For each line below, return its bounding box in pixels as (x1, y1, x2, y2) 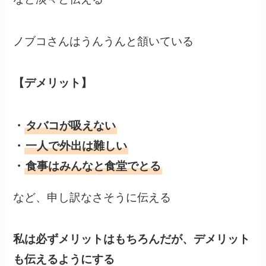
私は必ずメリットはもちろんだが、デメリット (13, 230, 251, 247)
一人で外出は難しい (26, 137, 128, 153)
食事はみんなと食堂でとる (26, 157, 161, 173)
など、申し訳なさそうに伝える (13, 188, 172, 204)
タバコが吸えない (26, 116, 116, 133)
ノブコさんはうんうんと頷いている (13, 31, 194, 48)
